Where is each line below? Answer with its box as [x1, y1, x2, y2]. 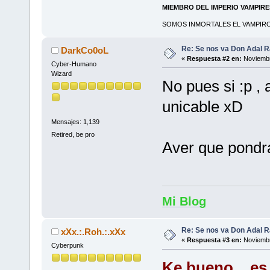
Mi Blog [162, 194, 206, 208]
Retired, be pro [51, 131, 95, 139]
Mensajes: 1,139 [51, 118, 99, 126]
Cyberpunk [51, 241, 84, 249]
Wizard [51, 69, 72, 77]
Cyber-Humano [51, 60, 96, 67]
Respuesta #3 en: [186, 236, 242, 243]
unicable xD [162, 97, 243, 116]
